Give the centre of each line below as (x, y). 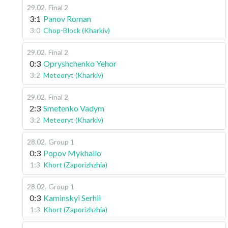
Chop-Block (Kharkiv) (77, 30)
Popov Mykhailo (72, 153)
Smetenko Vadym (74, 108)
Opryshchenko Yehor (80, 63)
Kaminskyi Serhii (72, 198)
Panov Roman (67, 19)
